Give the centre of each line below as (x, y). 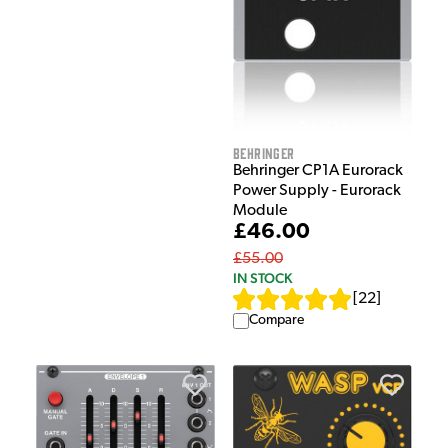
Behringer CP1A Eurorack (318, 171)
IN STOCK (262, 278)
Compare (276, 321)
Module (260, 211)
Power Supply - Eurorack (317, 191)
